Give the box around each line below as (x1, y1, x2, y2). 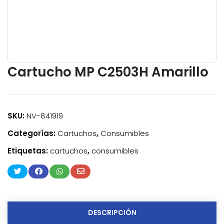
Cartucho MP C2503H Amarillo (7, 63, 208, 81)
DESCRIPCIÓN (87, 207, 136, 218)
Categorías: (7, 128, 57, 139)
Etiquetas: (7, 145, 50, 156)
